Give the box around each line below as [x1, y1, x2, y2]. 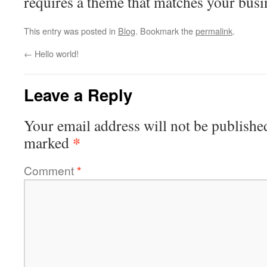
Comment [24, 162, 77, 178]
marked [24, 132, 73, 153]
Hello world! [32, 47, 79, 60]
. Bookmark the [135, 24, 195, 37]
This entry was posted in [24, 24, 118, 37]
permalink [195, 24, 232, 37]
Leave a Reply [24, 83, 132, 106]
